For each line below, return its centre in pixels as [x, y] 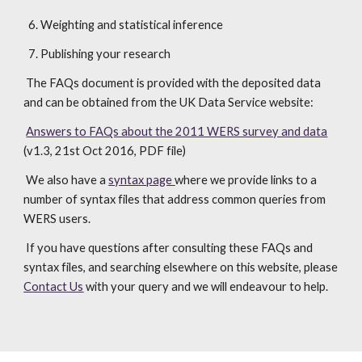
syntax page [141, 180]
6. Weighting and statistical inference [126, 25]
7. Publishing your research [100, 54]
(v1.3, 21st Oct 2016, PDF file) [105, 151]
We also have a [67, 180]
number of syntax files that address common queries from [175, 199]
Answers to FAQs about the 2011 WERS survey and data [177, 131]
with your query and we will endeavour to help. [206, 286]
